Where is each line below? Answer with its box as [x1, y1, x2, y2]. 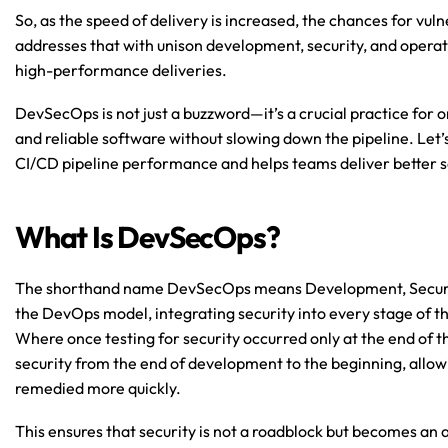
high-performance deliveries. [15, 60, 227, 80]
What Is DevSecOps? [15, 218, 280, 256]
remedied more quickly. [15, 378, 181, 398]
